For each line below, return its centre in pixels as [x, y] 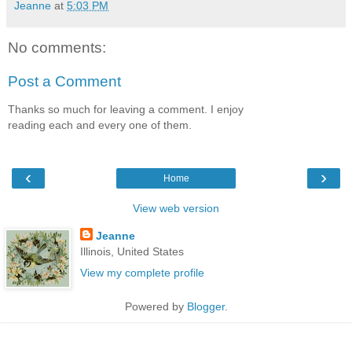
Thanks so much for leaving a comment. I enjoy [126, 110]
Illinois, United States [132, 251]
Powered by [156, 307]
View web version [176, 208]
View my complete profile [142, 273]
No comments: [57, 47]
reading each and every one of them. [100, 125]
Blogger [205, 307]
